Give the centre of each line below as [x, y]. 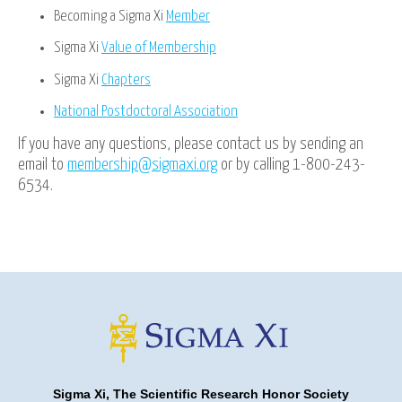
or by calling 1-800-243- [291, 164]
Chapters [126, 80]
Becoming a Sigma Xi [110, 16]
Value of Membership [159, 48]
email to [43, 164]
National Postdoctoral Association [146, 112]
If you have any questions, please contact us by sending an [191, 144]
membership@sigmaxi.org [142, 164]
